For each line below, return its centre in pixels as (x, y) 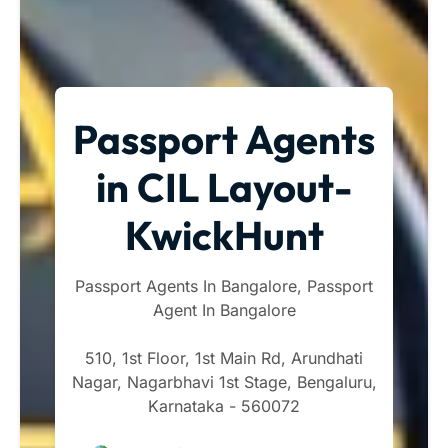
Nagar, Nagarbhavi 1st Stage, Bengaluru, (224, 381)
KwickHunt (224, 234)
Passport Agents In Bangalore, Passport (224, 285)
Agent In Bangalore (224, 309)
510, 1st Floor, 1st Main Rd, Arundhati (224, 357)
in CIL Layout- (224, 186)
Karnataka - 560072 (224, 405)
